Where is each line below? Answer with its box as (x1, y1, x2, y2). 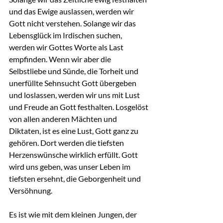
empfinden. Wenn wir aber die (9, 54, 112, 64)
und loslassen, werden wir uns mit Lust (9, 90, 141, 100)
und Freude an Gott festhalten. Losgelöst (9, 102, 150, 111)
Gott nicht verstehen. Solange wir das (9, 18, 137, 28)
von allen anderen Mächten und (9, 114, 118, 123)
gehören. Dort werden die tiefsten (9, 138, 125, 147)
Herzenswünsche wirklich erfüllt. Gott (9, 150, 139, 159)
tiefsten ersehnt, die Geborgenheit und (9, 174, 142, 183)
